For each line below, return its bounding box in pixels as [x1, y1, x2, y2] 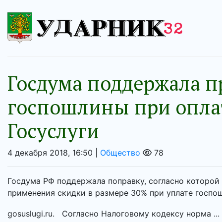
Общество [100, 148, 140, 158]
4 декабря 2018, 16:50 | [7, 148, 100, 158]
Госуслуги [7, 117, 99, 144]
